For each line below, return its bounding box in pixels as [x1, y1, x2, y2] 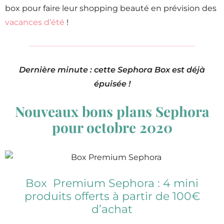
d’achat [91, 202, 132, 216]
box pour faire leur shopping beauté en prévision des [5, 3, 216, 13]
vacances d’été [5, 17, 64, 27]
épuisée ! [93, 79, 130, 89]
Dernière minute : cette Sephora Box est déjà [19, 65, 205, 75]
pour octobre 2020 [51, 118, 172, 137]
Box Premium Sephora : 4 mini [25, 176, 198, 190]
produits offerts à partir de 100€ [24, 189, 200, 203]
